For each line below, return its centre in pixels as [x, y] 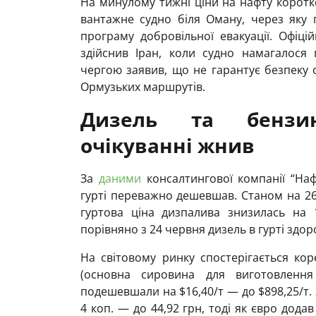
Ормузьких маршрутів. [143, 86]
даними [120, 178]
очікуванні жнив [168, 145]
